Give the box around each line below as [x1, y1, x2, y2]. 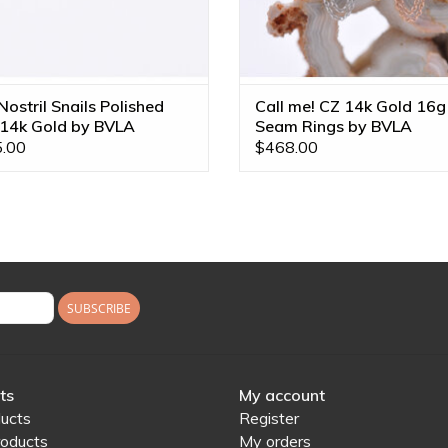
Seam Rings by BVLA [255, 115, 412, 136]
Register [239, 407, 299, 428]
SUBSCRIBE [67, 299, 131, 317]
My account [239, 384, 325, 405]
